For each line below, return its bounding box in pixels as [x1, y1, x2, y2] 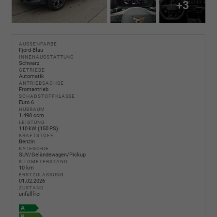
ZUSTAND [19, 185, 44, 191]
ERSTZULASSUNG [19, 172, 64, 178]
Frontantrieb [19, 86, 48, 93]
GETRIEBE [19, 67, 45, 73]
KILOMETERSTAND [19, 159, 68, 165]
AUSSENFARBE [19, 41, 54, 47]
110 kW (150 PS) [19, 125, 58, 132]
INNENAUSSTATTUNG [19, 54, 75, 60]
